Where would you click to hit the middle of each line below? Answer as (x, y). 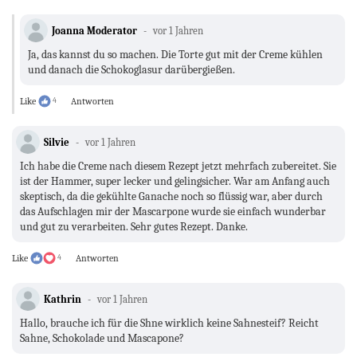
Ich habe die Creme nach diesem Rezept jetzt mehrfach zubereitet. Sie (178, 167)
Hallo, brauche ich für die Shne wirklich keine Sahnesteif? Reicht (169, 324)
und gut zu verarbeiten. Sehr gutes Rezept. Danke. (135, 227)
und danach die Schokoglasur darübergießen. (131, 70)
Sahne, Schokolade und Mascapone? (102, 339)
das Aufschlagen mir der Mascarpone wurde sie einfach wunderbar (173, 212)
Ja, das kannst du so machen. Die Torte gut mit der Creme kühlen (175, 55)
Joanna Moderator (94, 31)
